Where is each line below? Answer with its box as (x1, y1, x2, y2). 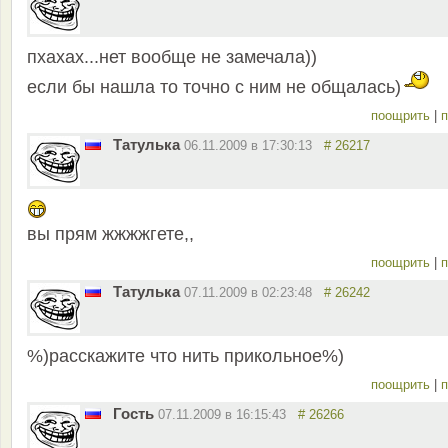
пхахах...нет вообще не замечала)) (27, 47, 317, 68)
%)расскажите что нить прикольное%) (27, 346, 344, 367)
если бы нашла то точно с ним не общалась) (27, 77, 401, 98)
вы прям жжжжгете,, (27, 224, 194, 245)
